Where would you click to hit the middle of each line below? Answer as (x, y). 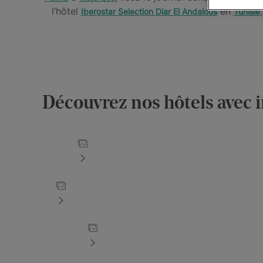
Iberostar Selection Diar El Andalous (149, 11)
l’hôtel (66, 11)
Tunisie (247, 11)
